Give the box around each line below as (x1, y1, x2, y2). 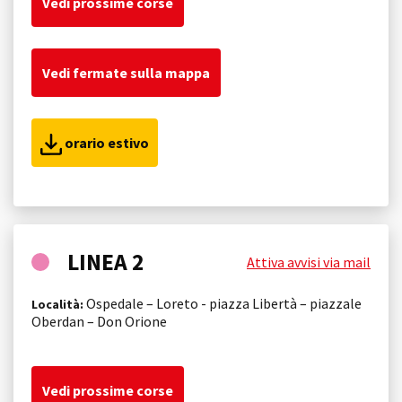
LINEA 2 (67, 247, 144, 276)
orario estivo (62, 133, 149, 152)
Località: (31, 295, 83, 312)
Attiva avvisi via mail (247, 252, 371, 271)
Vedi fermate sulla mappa (42, 63, 210, 82)
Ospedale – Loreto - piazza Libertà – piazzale (83, 293, 362, 312)
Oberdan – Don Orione (31, 311, 167, 330)
